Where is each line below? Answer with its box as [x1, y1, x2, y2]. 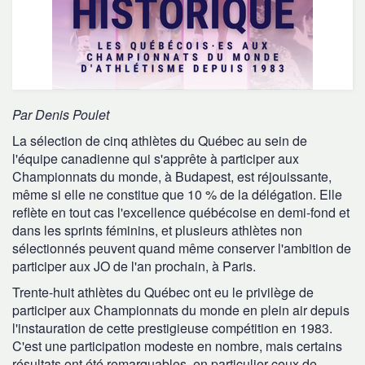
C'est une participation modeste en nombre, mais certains [12, 336, 342, 355]
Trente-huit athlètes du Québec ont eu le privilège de [12, 283, 314, 301]
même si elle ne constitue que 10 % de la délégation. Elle [12, 185, 342, 204]
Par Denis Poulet [12, 105, 109, 124]
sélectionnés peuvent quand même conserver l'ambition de [12, 239, 351, 257]
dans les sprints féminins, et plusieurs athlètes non [12, 221, 302, 240]
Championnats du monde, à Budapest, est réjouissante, [12, 167, 332, 186]
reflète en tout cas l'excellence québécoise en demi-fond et [12, 203, 350, 222]
